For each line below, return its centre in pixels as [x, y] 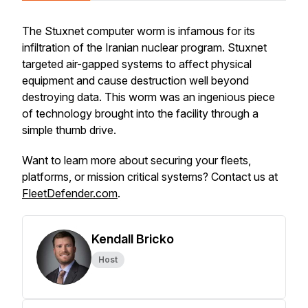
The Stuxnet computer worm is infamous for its [139, 31]
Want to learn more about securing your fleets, [136, 160]
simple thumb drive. [70, 130]
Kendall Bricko [133, 239]
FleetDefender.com [70, 193]
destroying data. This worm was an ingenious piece [148, 97]
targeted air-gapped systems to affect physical [137, 64]
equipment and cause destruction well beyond [135, 80]
